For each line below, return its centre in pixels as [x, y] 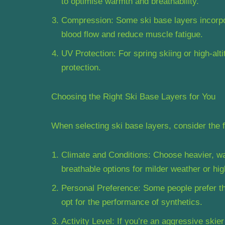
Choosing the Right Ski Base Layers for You [133, 96]
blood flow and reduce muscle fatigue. [132, 34]
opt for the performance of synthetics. [132, 202]
